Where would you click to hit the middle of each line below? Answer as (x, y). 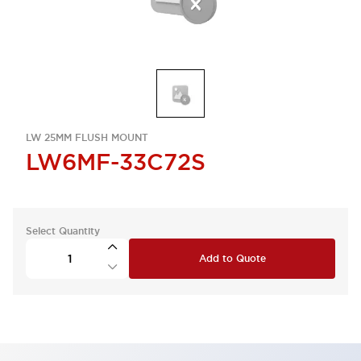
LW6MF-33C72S (116, 162)
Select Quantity (63, 231)
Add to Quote (232, 259)
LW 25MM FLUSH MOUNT (87, 138)
